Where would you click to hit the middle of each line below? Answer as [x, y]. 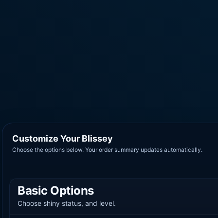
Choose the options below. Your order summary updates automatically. [107, 149]
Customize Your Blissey [63, 138]
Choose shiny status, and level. [67, 203]
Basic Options [56, 190]
